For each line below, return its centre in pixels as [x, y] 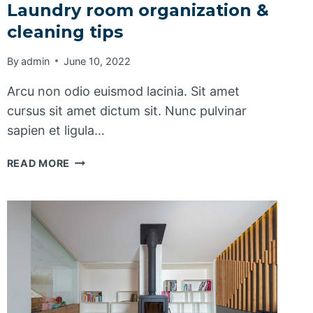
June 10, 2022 [97, 61]
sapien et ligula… [56, 130]
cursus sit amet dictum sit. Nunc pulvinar [126, 110]
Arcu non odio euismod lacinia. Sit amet [123, 91]
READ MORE [38, 163]
